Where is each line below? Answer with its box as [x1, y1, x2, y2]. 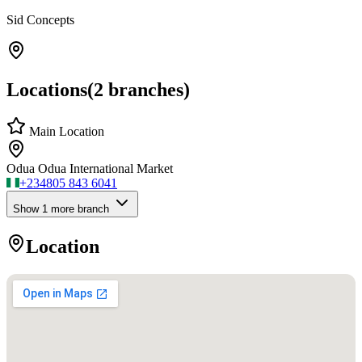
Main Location [26, 124, 104, 139]
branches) [103, 78, 190, 100]
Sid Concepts [6, 12, 74, 27]
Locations [6, 78, 87, 100]
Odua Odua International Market [6, 162, 173, 176]
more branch [48, 203, 109, 216]
